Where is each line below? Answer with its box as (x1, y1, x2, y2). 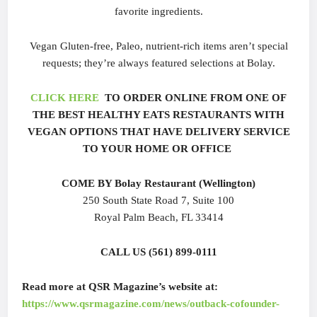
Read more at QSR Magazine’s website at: (22, 280, 219, 292)
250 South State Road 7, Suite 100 (83, 194, 234, 206)
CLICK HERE (30, 91, 99, 103)
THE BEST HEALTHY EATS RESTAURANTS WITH (33, 108, 284, 120)
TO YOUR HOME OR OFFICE (83, 142, 234, 154)
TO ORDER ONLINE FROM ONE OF (99, 91, 287, 103)
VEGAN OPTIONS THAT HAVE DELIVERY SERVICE (27, 125, 290, 137)
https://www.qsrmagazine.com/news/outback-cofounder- (22, 297, 280, 309)
